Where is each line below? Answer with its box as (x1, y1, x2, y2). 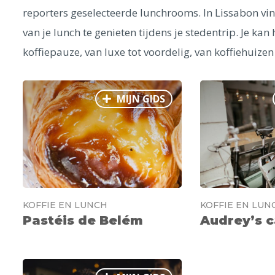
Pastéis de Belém (23, 213, 143, 228)
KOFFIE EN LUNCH (23, 199, 107, 211)
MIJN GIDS (114, 92, 165, 106)
